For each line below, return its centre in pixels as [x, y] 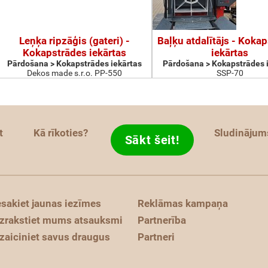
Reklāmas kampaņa [183, 203]
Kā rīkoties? [61, 133]
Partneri [156, 237]
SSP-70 [230, 73]
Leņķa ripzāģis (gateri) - [74, 41]
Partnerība [162, 220]
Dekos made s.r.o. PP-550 [74, 73]
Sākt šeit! [152, 140]
